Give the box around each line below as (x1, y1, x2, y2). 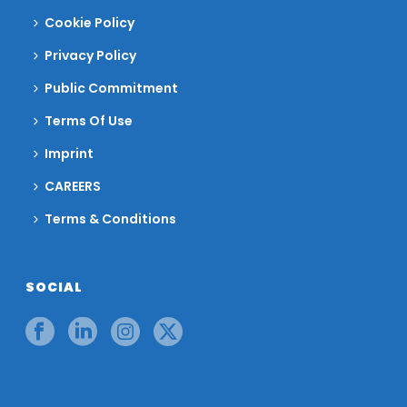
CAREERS (45, 176, 102, 195)
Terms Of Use (45, 111, 134, 130)
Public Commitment (45, 78, 179, 97)
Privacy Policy (45, 45, 137, 65)
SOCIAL (25, 277, 84, 296)
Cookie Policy (45, 13, 135, 32)
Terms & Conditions (45, 209, 177, 228)
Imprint (45, 144, 94, 163)
